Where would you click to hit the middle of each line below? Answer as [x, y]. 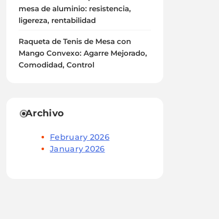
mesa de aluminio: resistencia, [75, 9]
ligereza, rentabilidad [57, 21]
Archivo [45, 113]
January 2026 [77, 149]
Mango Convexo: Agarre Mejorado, [83, 53]
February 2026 [80, 137]
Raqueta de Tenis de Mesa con [75, 42]
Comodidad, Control [57, 65]
